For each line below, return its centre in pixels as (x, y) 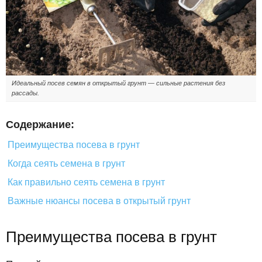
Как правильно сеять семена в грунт (86, 182)
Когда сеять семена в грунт (66, 163)
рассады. (25, 93)
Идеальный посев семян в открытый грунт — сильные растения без (118, 83)
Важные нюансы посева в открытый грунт (99, 201)
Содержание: (40, 124)
